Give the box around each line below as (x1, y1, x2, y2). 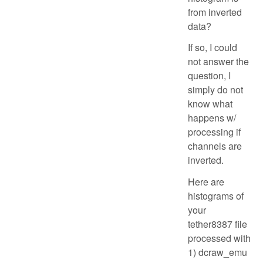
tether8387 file (188, 217, 247, 231)
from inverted (188, 5, 242, 19)
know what (188, 97, 232, 111)
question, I (188, 69, 231, 83)
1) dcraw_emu (188, 245, 247, 259)
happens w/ (188, 111, 236, 125)
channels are (188, 139, 242, 153)
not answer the (188, 55, 249, 69)
